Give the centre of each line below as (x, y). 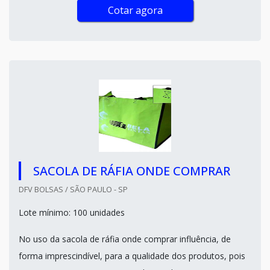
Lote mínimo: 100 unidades (72, 212)
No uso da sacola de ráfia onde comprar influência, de (125, 239)
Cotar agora (135, 10)
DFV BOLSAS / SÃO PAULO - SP (73, 189)
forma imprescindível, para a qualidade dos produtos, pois (132, 256)
